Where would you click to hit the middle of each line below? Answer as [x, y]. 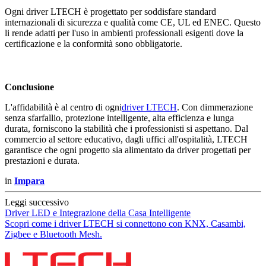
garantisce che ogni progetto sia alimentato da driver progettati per [128, 150]
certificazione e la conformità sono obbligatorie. [94, 43]
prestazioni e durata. [42, 161]
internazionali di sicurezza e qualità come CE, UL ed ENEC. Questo [133, 22]
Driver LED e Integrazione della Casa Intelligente [98, 213]
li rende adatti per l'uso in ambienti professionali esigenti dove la [124, 33]
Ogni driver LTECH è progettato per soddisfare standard [110, 11]
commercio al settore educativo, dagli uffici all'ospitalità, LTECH [126, 140]
